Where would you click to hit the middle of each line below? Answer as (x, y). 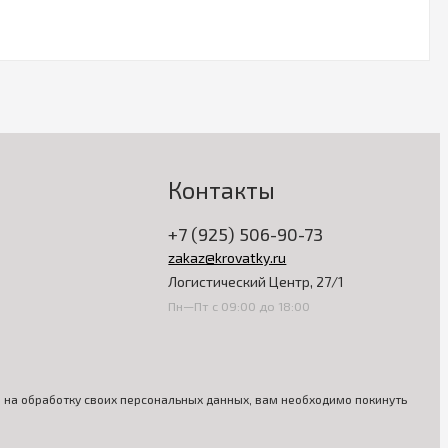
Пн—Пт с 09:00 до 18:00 (239, 306)
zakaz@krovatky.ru (227, 257)
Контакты (222, 190)
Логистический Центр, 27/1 (256, 281)
